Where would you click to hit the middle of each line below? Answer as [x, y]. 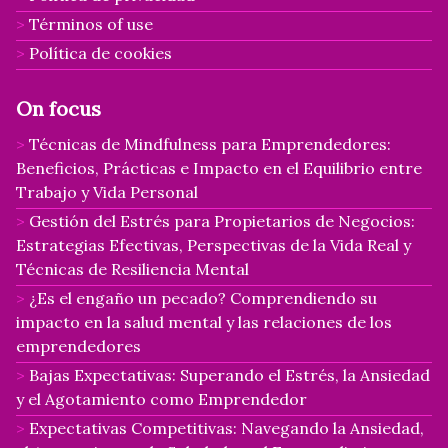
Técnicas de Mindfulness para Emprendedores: [210, 143]
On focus [58, 108]
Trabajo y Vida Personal [107, 191]
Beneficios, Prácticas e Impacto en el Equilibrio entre [219, 167]
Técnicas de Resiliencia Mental [132, 268]
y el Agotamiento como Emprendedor [161, 398]
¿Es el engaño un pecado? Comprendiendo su [203, 297]
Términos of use [91, 23]
